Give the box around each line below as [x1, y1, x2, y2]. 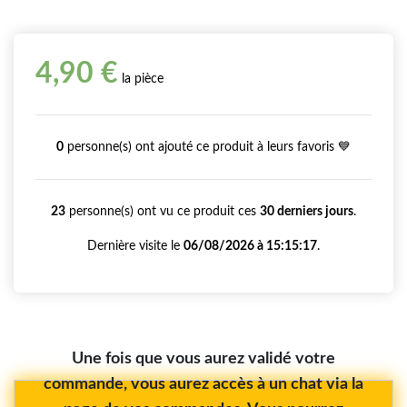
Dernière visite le [87, 239, 184, 253]
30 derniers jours [260, 204, 353, 218]
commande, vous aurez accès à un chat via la [44, 375, 363, 392]
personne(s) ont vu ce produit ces [65, 204, 260, 218]
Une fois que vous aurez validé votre [72, 350, 335, 367]
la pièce [118, 72, 164, 85]
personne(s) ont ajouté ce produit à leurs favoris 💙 [64, 140, 351, 154]
